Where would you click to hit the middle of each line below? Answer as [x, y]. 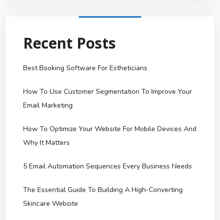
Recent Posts [69, 43]
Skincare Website [51, 204]
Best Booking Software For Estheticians [85, 68]
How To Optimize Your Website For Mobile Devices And [110, 129]
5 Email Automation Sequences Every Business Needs [108, 166]
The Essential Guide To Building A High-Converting [103, 190]
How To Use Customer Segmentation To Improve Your [108, 92]
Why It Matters [46, 143]
